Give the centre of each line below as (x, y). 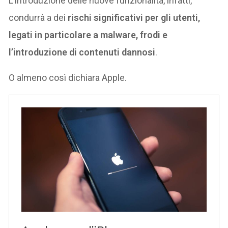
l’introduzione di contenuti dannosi (82, 52)
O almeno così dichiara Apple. (68, 77)
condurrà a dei (38, 17)
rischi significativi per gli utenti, (134, 17)
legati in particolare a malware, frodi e (88, 35)
